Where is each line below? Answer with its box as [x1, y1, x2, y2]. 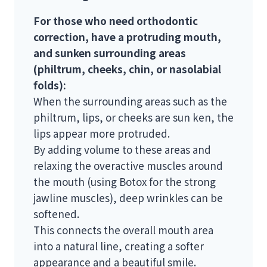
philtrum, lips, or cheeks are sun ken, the [33, 110, 234, 125]
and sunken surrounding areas [33, 45, 186, 61]
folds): [33, 77, 66, 93]
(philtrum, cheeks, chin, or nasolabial [33, 61, 221, 77]
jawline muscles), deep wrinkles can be [33, 190, 223, 206]
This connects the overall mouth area [33, 222, 213, 238]
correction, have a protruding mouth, [33, 29, 221, 45]
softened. [33, 206, 79, 222]
